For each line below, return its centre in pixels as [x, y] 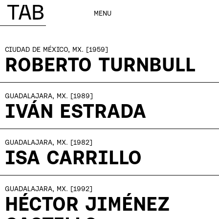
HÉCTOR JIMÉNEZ [88, 204]
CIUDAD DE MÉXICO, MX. [44, 49]
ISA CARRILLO [73, 157]
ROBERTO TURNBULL [100, 64]
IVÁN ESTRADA [76, 111]
